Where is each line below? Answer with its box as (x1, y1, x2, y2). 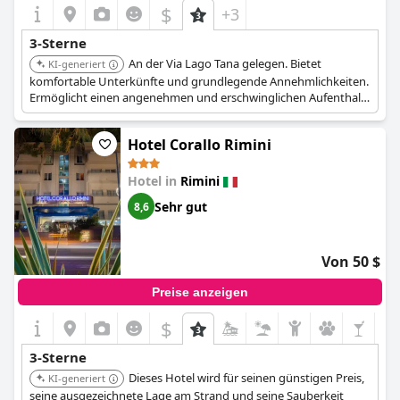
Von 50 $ (321, 252, 380, 271)
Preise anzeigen (152, 285, 248, 299)
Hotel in (128, 172, 180, 189)
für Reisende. (29, 105, 98, 121)
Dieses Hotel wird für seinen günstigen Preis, (129, 370, 364, 386)
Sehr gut (154, 197, 207, 215)
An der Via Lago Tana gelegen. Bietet (129, 55, 321, 71)
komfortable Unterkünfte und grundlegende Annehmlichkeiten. (29, 73, 369, 89)
